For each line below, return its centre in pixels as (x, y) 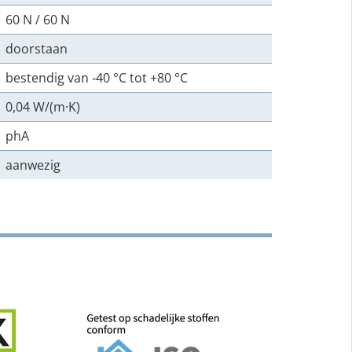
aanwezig (33, 165)
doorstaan (37, 49)
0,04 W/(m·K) (43, 107)
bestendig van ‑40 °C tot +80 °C (97, 78)
